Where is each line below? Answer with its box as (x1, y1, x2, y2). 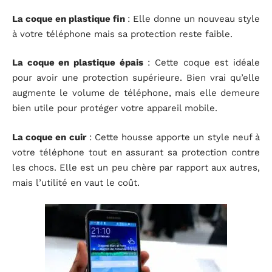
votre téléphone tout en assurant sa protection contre (12, 146, 260, 158)
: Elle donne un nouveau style (127, 13, 260, 24)
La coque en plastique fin (12, 13, 127, 24)
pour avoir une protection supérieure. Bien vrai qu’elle (12, 72, 260, 84)
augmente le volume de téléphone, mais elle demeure (12, 87, 260, 99)
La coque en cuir (12, 131, 86, 143)
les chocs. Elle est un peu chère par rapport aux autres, (12, 161, 260, 173)
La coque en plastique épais (12, 57, 143, 69)
